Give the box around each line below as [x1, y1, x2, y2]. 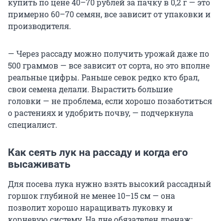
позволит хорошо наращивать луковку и [8, 202, 173, 213]
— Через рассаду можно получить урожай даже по [8, 48, 209, 59]
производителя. [8, 21, 71, 32]
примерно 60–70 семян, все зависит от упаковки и [8, 9, 211, 20]
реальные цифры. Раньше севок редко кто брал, [8, 72, 199, 83]
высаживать [8, 158, 71, 171]
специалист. [8, 119, 57, 130]
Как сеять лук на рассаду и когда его [8, 147, 188, 159]
